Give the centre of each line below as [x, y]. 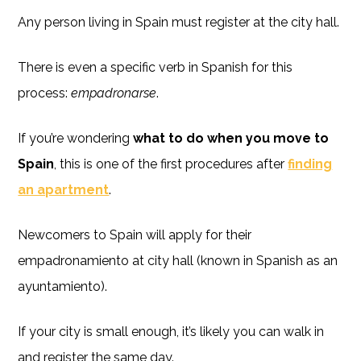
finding [310, 164]
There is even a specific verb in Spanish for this [156, 67]
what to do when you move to [231, 138]
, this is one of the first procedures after [171, 164]
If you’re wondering [76, 138]
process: [45, 93]
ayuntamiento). [63, 286]
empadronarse [114, 93]
